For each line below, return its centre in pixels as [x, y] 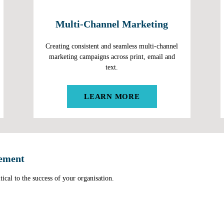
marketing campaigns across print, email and [112, 56]
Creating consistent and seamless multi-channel [112, 46]
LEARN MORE [112, 96]
